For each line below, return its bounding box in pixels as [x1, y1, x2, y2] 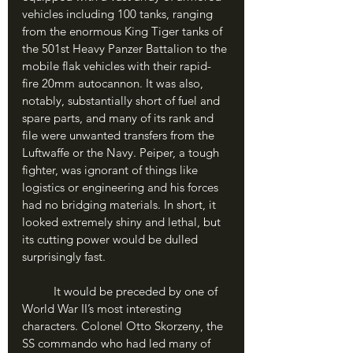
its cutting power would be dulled [22, 232, 201, 247]
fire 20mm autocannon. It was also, [22, 76, 206, 91]
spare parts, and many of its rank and [22, 110, 217, 125]
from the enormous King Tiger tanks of [22, 24, 225, 39]
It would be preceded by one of [22, 284, 54, 299]
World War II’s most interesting [22, 301, 184, 316]
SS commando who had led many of [22, 336, 214, 351]
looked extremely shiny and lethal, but [22, 214, 224, 229]
